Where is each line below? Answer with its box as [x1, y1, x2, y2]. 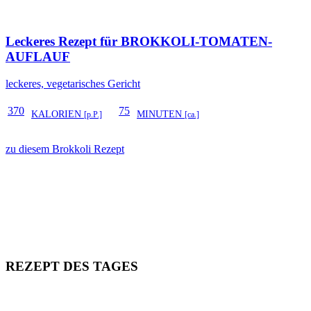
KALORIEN [31, 108, 84, 119]
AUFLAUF [6, 49, 70, 64]
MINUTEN [137, 108, 185, 119]
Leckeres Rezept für [6, 34, 121, 49]
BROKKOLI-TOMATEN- [121, 34, 272, 49]
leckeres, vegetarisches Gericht [6, 77, 140, 90]
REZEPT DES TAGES [6, 259, 138, 274]
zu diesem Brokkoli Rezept [6, 142, 124, 155]
